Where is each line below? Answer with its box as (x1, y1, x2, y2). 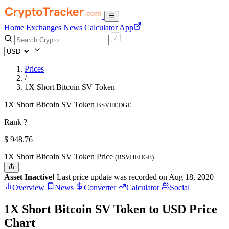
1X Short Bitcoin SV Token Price (4, 152, 115, 161)
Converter (84, 183, 116, 192)
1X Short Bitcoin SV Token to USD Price (4, 202, 217, 216)
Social (170, 183, 190, 192)
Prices (25, 64, 44, 73)
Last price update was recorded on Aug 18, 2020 (55, 173, 214, 182)
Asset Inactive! (4, 173, 55, 182)
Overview (12, 183, 44, 192)
